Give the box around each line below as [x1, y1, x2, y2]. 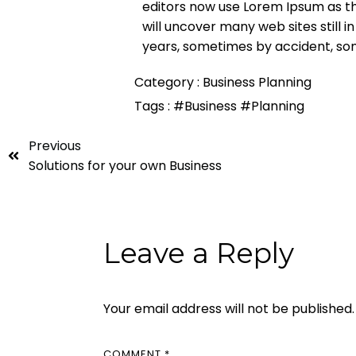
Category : [134, 72, 200, 91]
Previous [29, 136, 81, 155]
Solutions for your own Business [29, 156, 222, 175]
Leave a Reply [103, 235, 295, 270]
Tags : [134, 96, 171, 115]
